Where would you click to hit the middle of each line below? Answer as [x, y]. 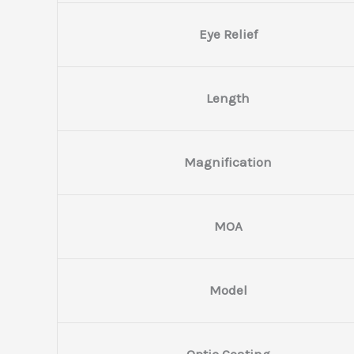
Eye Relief [228, 34]
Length [228, 98]
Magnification [228, 162]
